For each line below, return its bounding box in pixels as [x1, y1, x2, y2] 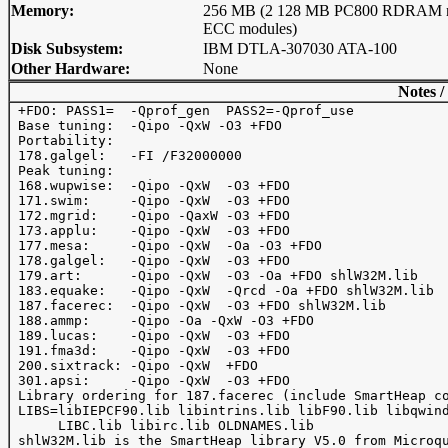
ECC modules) [203, 20, 297, 37]
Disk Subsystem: [11, 40, 123, 57]
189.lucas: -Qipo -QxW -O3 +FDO [10, 328, 290, 343]
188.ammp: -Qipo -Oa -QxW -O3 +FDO [10, 313, 314, 328]
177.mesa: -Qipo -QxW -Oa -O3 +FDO [10, 238, 322, 253]
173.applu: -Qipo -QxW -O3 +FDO [10, 223, 290, 238]
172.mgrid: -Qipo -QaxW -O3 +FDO [10, 208, 290, 223]
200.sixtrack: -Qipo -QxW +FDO [10, 358, 258, 373]
